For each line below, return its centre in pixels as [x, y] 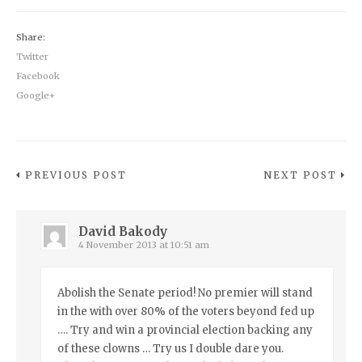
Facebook [38, 76]
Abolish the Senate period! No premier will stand [185, 293]
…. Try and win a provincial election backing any [185, 330]
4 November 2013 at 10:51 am [144, 245]
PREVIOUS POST [76, 175]
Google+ [36, 95]
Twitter [32, 57]
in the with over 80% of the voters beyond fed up [186, 311]
